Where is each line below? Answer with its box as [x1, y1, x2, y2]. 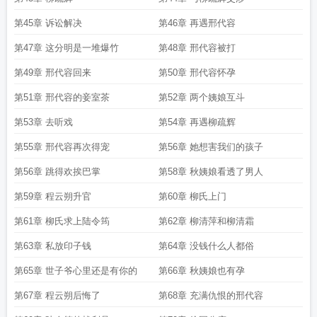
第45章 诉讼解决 [14, 18, 82, 28]
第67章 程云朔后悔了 [14, 290, 100, 301]
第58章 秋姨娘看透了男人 [158, 166, 263, 177]
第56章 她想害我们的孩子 [158, 142, 263, 152]
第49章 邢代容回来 [14, 67, 91, 78]
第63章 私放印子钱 [14, 241, 91, 251]
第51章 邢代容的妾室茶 [14, 92, 110, 103]
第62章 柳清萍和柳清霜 [158, 216, 254, 226]
